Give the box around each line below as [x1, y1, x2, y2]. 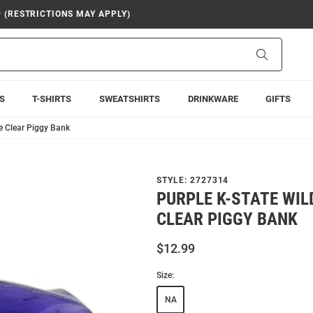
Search [267, 48, 297, 59]
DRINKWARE [187, 94, 238, 104]
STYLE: [156, 175, 190, 185]
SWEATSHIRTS [99, 94, 160, 104]
